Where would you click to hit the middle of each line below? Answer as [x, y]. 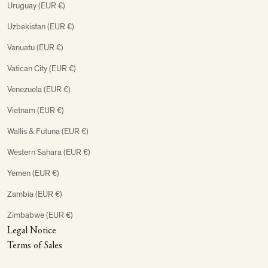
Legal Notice [32, 231]
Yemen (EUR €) [33, 173]
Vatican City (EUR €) [42, 68]
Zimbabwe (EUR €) [40, 215]
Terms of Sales [35, 246]
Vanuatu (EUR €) [35, 47]
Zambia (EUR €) [35, 194]
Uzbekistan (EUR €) [41, 26]
